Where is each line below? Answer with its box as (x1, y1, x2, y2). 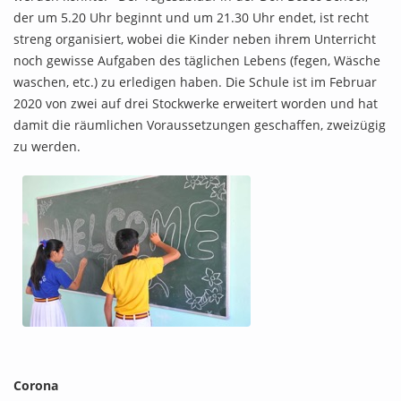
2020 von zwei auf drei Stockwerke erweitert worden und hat (13, 94, 378, 112)
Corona (13, 376, 58, 394)
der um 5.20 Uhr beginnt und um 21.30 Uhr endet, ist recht (13, 8, 369, 26)
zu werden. (13, 137, 81, 155)
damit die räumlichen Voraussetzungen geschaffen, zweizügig (13, 115, 386, 133)
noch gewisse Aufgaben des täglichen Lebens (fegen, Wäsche (13, 51, 380, 69)
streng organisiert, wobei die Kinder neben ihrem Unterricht (13, 30, 376, 47)
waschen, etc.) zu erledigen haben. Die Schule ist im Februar (13, 73, 377, 90)
